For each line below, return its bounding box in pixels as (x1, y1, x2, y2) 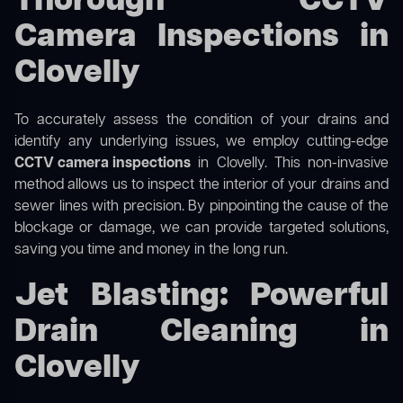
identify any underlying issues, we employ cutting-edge (14, 132, 389, 153)
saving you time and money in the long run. (14, 240, 288, 261)
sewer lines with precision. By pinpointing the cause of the (14, 197, 389, 218)
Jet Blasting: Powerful (14, 274, 389, 319)
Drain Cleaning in (14, 310, 389, 355)
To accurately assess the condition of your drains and (14, 111, 389, 131)
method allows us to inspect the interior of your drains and (14, 175, 389, 196)
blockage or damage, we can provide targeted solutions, (14, 219, 389, 239)
